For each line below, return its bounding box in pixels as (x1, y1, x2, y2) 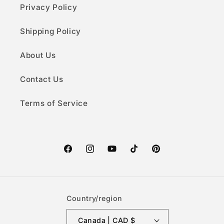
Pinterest (150, 149, 186, 159)
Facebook (62, 149, 101, 159)
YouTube (106, 149, 140, 159)
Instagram (84, 149, 124, 159)
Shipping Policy (20, 26, 81, 36)
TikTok (128, 149, 155, 159)
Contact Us (20, 74, 63, 84)
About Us (20, 50, 56, 60)
